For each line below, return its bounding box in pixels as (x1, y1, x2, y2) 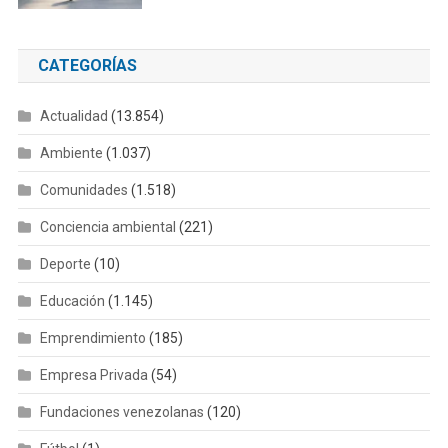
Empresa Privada (39, 367, 148, 384)
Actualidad (39, 108, 108, 125)
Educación (39, 293, 105, 310)
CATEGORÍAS (37, 56, 137, 76)
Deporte (39, 256, 91, 273)
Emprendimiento (39, 330, 146, 347)
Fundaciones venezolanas (39, 404, 204, 421)
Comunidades (39, 182, 128, 199)
